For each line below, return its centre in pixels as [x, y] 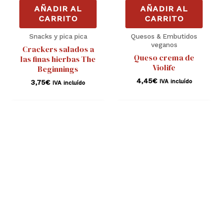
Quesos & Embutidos [164, 36]
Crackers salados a [58, 49]
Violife [164, 68]
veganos [164, 45]
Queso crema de [164, 58]
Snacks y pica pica [58, 36]
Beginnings [58, 69]
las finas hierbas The [58, 59]
